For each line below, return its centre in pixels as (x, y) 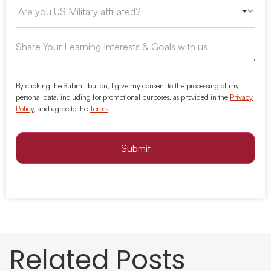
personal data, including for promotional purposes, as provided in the (123, 97)
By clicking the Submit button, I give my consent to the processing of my (127, 85)
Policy (25, 108)
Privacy (241, 97)
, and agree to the (62, 108)
